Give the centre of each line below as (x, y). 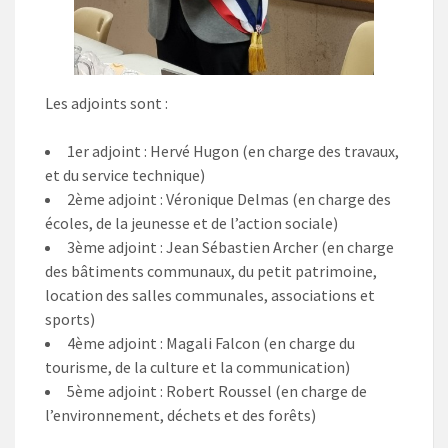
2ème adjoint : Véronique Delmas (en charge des (229, 199)
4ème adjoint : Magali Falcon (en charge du (211, 343)
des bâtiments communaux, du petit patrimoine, (211, 271)
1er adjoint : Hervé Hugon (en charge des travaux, (233, 151)
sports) (70, 319)
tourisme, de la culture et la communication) (197, 367)
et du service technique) (125, 175)
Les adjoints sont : (106, 103)
